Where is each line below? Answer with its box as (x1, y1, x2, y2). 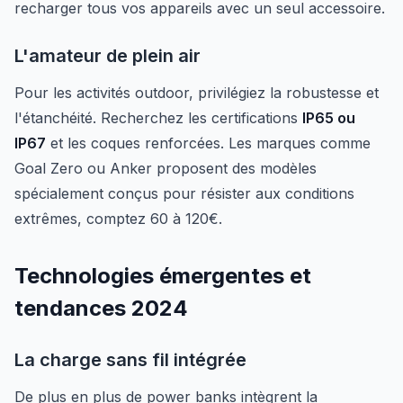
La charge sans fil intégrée (14, 349, 246, 371)
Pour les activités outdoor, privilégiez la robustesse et (14, 84, 379, 102)
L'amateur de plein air (14, 45, 201, 67)
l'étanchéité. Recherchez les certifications (14, 109, 302, 127)
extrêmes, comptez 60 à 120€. (14, 210, 222, 228)
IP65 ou (302, 109, 355, 127)
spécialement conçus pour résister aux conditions (14, 184, 354, 202)
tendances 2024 (14, 295, 188, 321)
